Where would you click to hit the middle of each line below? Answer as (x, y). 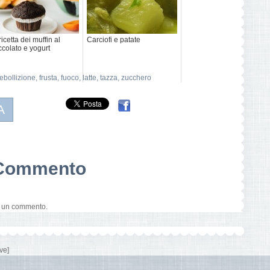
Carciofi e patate (114, 40)
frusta (48, 78)
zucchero (136, 78)
